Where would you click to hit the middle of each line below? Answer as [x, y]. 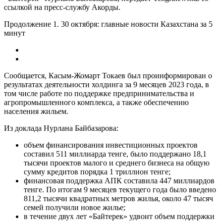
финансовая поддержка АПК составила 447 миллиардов [119, 180]
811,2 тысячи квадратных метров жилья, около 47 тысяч [118, 198]
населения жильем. [36, 111]
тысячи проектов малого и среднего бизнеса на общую [117, 163]
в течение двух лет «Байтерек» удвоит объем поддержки [119, 216]
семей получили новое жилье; [75, 207]
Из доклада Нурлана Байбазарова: [61, 128]
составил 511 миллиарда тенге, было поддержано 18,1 [115, 154]
